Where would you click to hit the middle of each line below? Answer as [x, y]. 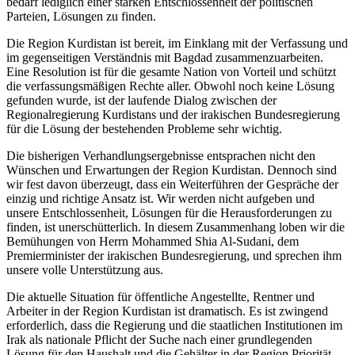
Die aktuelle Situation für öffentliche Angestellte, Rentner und [160, 296]
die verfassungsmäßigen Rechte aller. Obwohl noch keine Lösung [170, 86]
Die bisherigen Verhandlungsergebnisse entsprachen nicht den [161, 155]
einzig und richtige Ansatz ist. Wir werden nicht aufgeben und [160, 198]
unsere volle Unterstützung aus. [85, 269]
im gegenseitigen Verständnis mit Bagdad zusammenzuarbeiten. [165, 57]
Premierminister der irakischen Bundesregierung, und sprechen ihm [174, 255]
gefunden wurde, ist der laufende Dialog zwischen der [141, 100]
